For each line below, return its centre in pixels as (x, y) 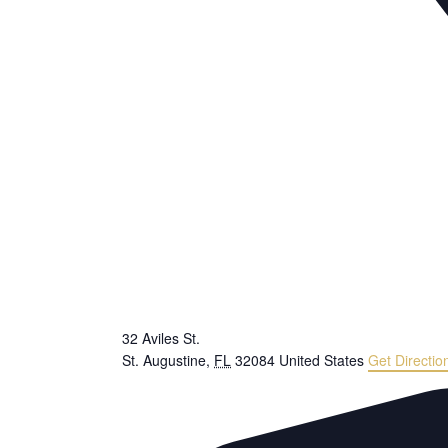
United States (321, 359)
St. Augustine (164, 359)
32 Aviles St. (161, 337)
